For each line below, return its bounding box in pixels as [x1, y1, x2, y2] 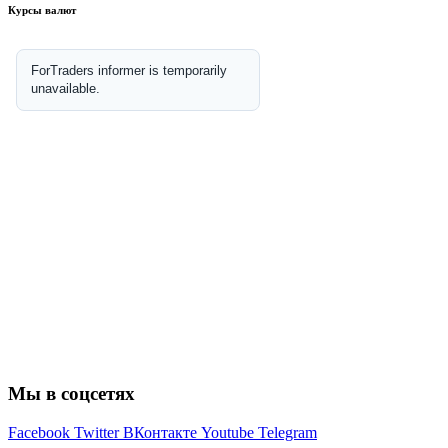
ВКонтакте [123, 424, 197, 442]
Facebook [8, 424, 70, 442]
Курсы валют [8, 3, 76, 16]
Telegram [258, 424, 317, 442]
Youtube [201, 424, 254, 442]
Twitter [74, 424, 119, 442]
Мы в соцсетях [8, 383, 135, 405]
